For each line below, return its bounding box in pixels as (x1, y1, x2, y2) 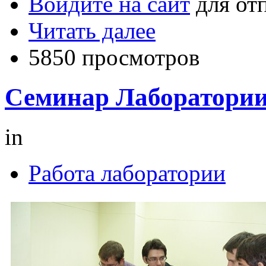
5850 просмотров (28, 45, 199, 71)
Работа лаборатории (28, 160, 226, 186)
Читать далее (28, 18, 156, 44)
